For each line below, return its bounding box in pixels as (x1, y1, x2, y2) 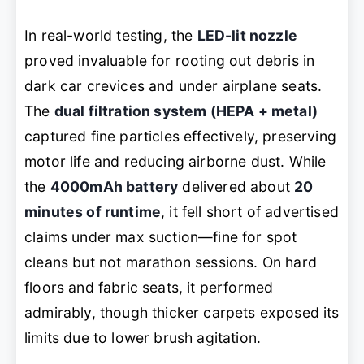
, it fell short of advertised (161, 203, 339, 221)
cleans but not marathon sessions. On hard (24, 253, 317, 271)
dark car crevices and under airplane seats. (24, 77, 323, 95)
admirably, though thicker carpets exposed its (24, 304, 340, 322)
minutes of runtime (24, 203, 162, 221)
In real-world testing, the (24, 27, 197, 45)
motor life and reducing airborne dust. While (24, 153, 327, 171)
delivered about (178, 178, 295, 196)
